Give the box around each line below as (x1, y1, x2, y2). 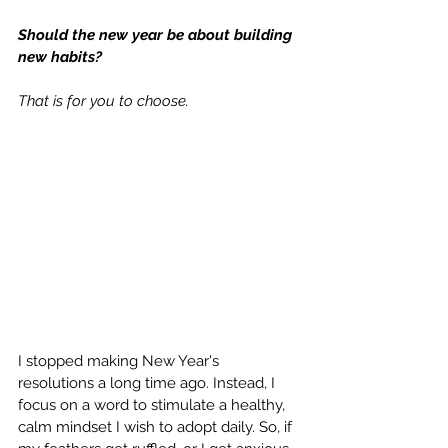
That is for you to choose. (18, 92, 193, 110)
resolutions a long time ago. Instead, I (18, 374, 279, 393)
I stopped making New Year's (18, 352, 223, 371)
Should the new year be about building (18, 26, 296, 44)
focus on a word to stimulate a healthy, (18, 396, 289, 415)
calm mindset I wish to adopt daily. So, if (18, 418, 296, 437)
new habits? (18, 48, 106, 66)
